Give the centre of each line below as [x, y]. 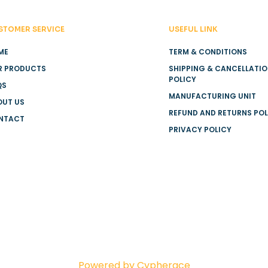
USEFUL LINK [193, 29]
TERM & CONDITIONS [208, 52]
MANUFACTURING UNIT [212, 96]
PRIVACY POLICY [200, 130]
